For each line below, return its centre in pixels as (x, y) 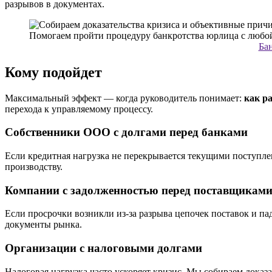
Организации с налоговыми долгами (104, 248)
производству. (34, 166)
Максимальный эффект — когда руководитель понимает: (124, 98)
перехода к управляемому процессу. (79, 109)
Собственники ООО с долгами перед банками (126, 132)
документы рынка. (43, 225)
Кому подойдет (53, 72)
